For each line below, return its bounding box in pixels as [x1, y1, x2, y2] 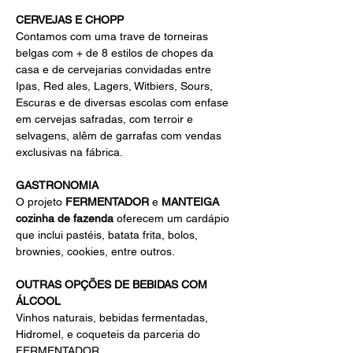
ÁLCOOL [16, 295, 61, 308]
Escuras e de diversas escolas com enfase [16, 96, 232, 110]
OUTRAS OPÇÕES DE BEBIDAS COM [16, 278, 210, 292]
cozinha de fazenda [16, 212, 113, 225]
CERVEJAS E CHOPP [16, 13, 124, 27]
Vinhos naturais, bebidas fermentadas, [16, 311, 211, 325]
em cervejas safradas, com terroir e [16, 113, 196, 126]
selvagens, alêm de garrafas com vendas [16, 129, 225, 143]
